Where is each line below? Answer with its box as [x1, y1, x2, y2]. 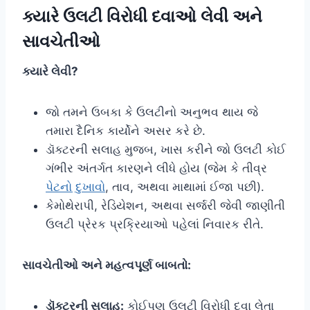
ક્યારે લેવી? [22, 64, 78, 79]
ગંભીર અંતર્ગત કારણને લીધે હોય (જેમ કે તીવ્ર [46, 161, 267, 176]
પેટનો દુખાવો [46, 180, 105, 194]
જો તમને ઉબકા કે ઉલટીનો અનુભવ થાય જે [46, 105, 258, 120]
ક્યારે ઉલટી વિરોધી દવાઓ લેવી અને [22, 6, 262, 27]
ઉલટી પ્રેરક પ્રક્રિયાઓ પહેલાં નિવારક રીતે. [46, 217, 264, 232]
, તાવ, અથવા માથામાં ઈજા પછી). [105, 180, 264, 194]
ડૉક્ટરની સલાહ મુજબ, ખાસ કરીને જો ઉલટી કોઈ [46, 143, 286, 157]
